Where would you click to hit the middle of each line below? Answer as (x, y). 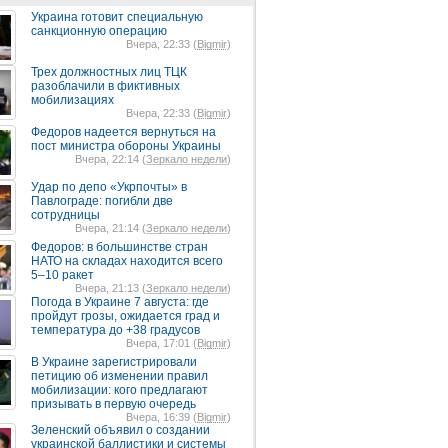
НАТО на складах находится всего (127, 261)
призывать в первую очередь (113, 404)
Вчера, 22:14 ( (110, 159)
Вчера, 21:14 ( (110, 228)
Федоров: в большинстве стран (119, 247)
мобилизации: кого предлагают (119, 390)
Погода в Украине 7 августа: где (120, 302)
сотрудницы (65, 215)
